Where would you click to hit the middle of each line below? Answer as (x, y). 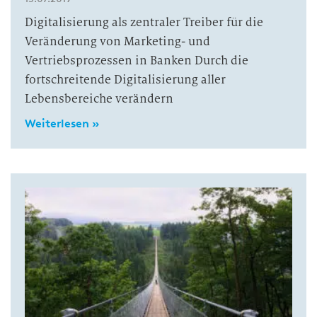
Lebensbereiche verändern (99, 99)
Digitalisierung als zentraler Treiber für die (144, 23)
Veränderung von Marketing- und (117, 42)
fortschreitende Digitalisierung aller (125, 80)
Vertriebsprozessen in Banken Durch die (137, 61)
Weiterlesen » (62, 124)
